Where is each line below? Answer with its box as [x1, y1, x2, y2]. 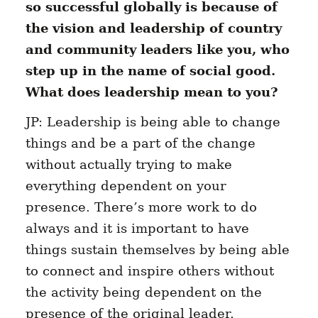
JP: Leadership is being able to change [25, 114, 280, 130]
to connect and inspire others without [25, 263, 274, 279]
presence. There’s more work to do [25, 199, 257, 215]
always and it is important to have [25, 221, 249, 236]
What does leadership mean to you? [25, 84, 278, 100]
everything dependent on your [25, 178, 226, 194]
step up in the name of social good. [25, 63, 275, 79]
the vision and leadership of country [25, 21, 282, 36]
